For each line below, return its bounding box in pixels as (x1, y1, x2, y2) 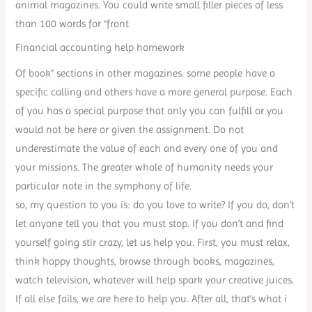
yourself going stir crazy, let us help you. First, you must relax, (15, 237, 290, 248)
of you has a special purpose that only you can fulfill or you (15, 105, 284, 116)
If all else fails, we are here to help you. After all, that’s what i (15, 293, 288, 304)
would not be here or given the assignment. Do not (15, 124, 244, 135)
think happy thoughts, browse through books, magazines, (15, 256, 275, 267)
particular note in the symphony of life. (15, 180, 192, 192)
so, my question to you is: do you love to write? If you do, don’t (15, 199, 295, 210)
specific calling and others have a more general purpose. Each (15, 86, 293, 97)
